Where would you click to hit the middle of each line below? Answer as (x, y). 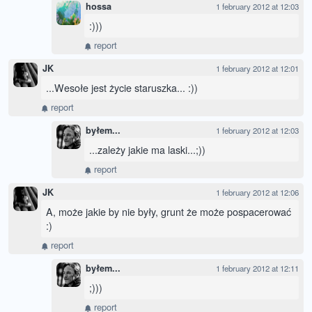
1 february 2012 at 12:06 (257, 193)
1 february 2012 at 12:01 (257, 69)
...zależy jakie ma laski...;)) (147, 150)
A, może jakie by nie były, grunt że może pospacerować (169, 212)
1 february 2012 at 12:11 (257, 268)
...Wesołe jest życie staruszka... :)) (122, 88)
